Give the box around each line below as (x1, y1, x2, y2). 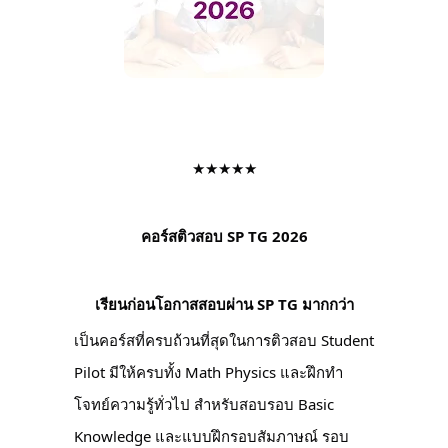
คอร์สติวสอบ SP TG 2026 (140, 226, 308, 247)
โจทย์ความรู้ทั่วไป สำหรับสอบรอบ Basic (74, 394, 334, 415)
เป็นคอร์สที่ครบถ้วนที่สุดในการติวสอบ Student (74, 330, 374, 351)
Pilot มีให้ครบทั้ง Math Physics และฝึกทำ (74, 362, 343, 383)
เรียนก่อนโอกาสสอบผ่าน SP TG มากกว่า (94, 294, 354, 315)
